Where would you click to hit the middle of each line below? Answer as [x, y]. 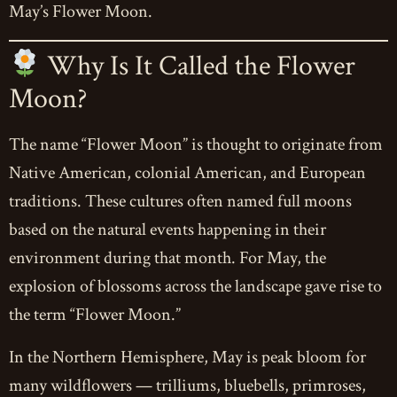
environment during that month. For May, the [167, 258]
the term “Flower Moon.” [95, 315]
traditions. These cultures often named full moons [180, 202]
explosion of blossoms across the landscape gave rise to [195, 287]
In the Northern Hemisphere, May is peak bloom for [187, 358]
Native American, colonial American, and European [187, 173]
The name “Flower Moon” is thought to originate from [196, 145]
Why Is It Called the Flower [198, 66]
